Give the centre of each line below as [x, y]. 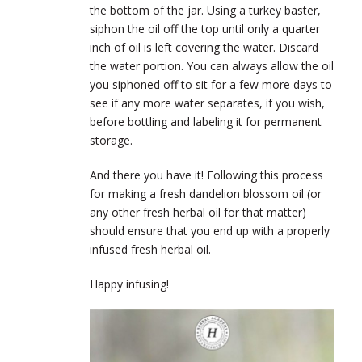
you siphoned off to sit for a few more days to [211, 84]
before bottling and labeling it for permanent [206, 121]
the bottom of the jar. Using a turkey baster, [205, 10]
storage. [111, 140]
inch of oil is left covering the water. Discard [204, 47]
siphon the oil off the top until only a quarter [205, 28]
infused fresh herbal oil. [150, 249]
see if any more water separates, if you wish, [207, 103]
